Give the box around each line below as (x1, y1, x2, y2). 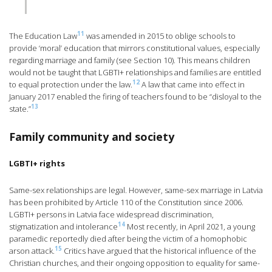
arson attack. (9, 245, 55, 257)
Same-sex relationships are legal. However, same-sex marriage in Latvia (9, 185, 263, 196)
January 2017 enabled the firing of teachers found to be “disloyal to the (9, 91, 262, 103)
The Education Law (9, 30, 77, 42)
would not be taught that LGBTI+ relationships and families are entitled (9, 67, 261, 78)
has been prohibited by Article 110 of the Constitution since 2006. (9, 197, 243, 208)
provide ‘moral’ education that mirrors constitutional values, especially (9, 42, 260, 54)
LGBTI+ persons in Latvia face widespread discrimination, (9, 209, 214, 220)
